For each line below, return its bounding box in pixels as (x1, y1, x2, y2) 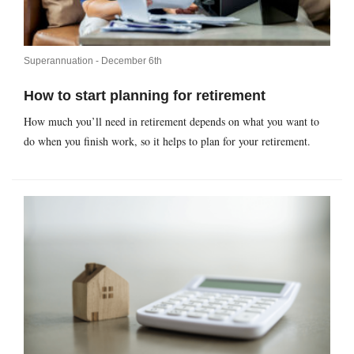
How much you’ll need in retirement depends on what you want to (24, 113, 319, 129)
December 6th (101, 55, 162, 66)
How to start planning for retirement (24, 87, 265, 104)
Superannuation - (24, 55, 101, 66)
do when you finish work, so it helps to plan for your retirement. (24, 133, 311, 149)
